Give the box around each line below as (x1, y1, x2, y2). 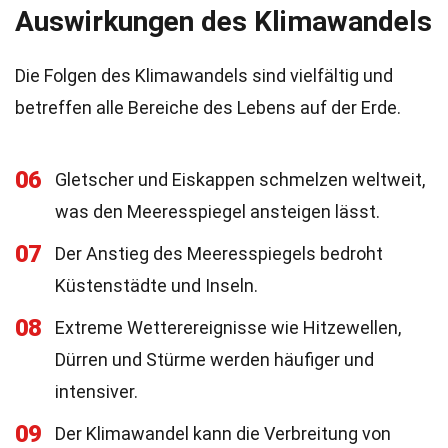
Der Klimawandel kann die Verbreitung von (55, 423, 391, 444)
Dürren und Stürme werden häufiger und (55, 349, 374, 370)
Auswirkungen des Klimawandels (15, 5, 432, 38)
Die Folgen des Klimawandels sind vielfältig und (15, 65, 393, 86)
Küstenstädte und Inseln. (55, 275, 258, 296)
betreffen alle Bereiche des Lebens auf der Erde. (15, 97, 401, 118)
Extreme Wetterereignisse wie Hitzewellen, (55, 317, 401, 338)
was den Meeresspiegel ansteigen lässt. (55, 201, 380, 222)
